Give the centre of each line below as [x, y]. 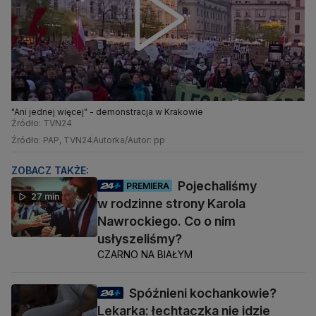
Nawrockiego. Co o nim [166, 221]
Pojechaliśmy [217, 186]
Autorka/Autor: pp [129, 140]
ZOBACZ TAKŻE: [50, 171]
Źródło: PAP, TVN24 [52, 140]
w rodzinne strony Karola [171, 204]
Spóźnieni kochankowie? [203, 293]
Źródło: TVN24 [42, 123]
